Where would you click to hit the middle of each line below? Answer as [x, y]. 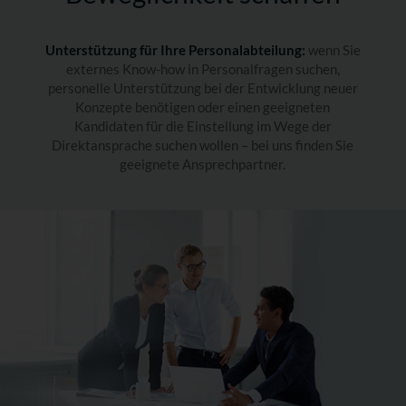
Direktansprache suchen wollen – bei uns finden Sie [203, 145]
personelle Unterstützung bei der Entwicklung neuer [203, 87]
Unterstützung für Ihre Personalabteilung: [175, 49]
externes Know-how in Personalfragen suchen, [203, 68]
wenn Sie [333, 49]
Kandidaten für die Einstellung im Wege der [203, 126]
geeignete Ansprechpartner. [203, 164]
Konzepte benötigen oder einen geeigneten [203, 106]
